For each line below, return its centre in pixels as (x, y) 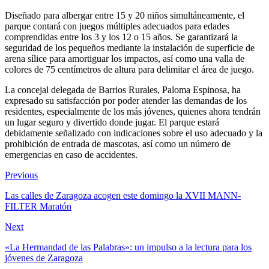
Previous (21, 175)
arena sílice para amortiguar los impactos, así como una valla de (125, 58)
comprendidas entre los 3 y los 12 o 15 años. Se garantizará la (121, 37)
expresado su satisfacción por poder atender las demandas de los (126, 100)
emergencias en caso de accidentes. (71, 154)
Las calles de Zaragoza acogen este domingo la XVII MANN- (123, 195)
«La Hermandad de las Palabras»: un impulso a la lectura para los (128, 247)
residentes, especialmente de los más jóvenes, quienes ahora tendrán (133, 111)
